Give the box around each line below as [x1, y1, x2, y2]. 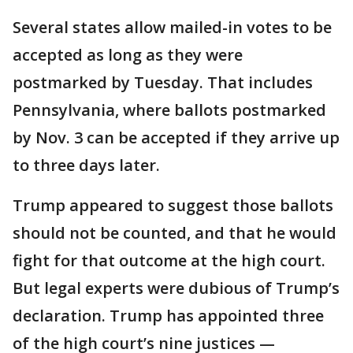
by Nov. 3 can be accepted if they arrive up [13, 127, 340, 148]
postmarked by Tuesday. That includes [13, 72, 313, 93]
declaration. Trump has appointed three [13, 305, 324, 326]
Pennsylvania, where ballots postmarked [13, 99, 326, 121]
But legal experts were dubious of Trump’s [13, 277, 340, 299]
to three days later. [13, 154, 160, 176]
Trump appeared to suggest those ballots [13, 195, 333, 216]
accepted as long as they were [13, 44, 243, 65]
